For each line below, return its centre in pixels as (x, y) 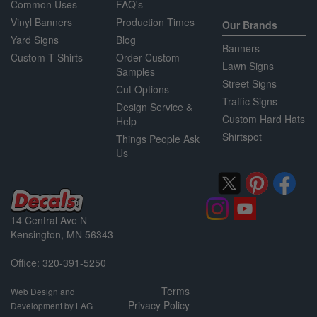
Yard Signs (35, 39)
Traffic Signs (249, 101)
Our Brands (249, 24)
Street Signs (249, 83)
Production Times (156, 22)
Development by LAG (52, 305)
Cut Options (143, 89)
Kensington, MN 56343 (62, 234)
